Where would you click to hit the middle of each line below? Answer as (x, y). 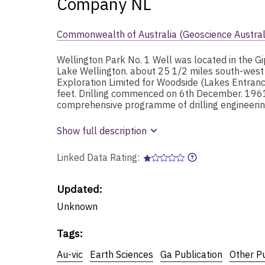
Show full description (102, 130)
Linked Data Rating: (99, 157)
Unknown (77, 206)
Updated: (80, 189)
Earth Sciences (122, 254)
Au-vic (70, 254)
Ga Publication (191, 254)
